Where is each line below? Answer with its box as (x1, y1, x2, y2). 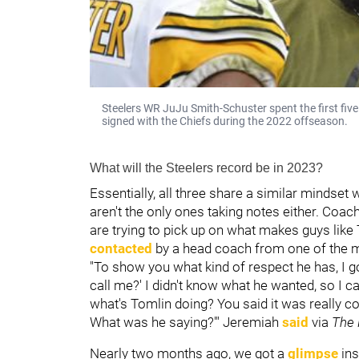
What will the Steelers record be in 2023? (90, 160, 323, 175)
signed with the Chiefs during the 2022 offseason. (102, 114, 348, 127)
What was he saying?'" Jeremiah (90, 313, 282, 330)
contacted (90, 240, 152, 256)
